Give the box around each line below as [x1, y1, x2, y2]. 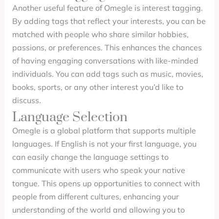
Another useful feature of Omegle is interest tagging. [12, 3, 203, 13]
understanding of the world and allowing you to [12, 205, 185, 215]
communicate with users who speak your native [12, 165, 185, 175]
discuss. [12, 95, 41, 105]
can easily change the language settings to [12, 152, 169, 162]
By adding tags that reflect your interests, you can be [12, 16, 206, 26]
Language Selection [12, 109, 128, 126]
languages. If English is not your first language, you [12, 139, 197, 149]
